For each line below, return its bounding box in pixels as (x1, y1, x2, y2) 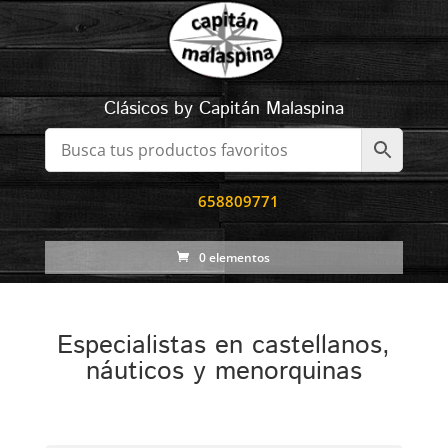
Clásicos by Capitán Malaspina (103, 96, 344, 122)
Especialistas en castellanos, (57, 327, 391, 364)
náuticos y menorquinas (85, 353, 362, 390)
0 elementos (199, 249, 271, 266)
